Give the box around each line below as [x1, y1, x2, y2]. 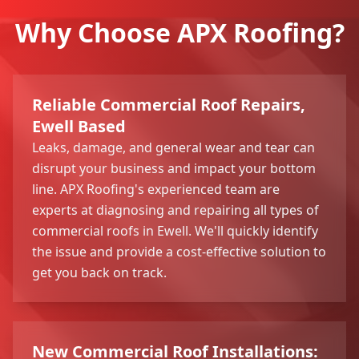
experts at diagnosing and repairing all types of [32, 200, 319, 219]
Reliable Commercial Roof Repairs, [32, 93, 305, 115]
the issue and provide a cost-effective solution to [32, 242, 326, 260]
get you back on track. [32, 263, 167, 281]
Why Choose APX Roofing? [14, 14, 345, 50]
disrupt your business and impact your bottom [32, 159, 316, 177]
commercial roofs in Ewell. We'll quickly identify [32, 221, 318, 240]
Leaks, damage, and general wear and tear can [32, 138, 315, 156]
